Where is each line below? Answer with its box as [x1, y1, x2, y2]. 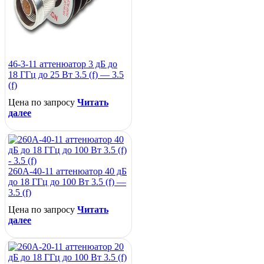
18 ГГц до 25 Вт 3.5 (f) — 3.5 [8, 69, 124, 80]
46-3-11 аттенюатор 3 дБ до [8, 58, 117, 69]
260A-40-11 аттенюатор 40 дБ [8, 166, 127, 177]
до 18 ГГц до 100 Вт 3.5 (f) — [8, 177, 126, 187]
